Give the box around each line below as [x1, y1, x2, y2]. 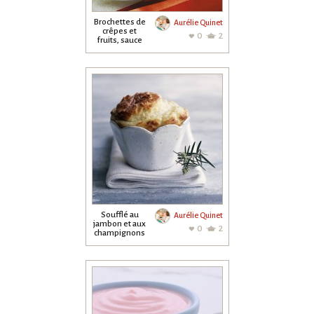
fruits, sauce [97, 36, 142, 45]
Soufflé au [100, 210, 139, 219]
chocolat [104, 45, 135, 54]
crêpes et [102, 27, 137, 36]
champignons [94, 228, 145, 238]
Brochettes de [93, 18, 146, 27]
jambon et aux [93, 219, 146, 228]
